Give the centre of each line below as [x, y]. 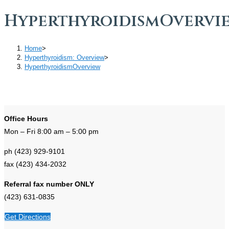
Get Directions [28, 216]
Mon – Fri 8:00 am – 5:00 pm [51, 131]
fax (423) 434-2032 [35, 164]
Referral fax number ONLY [49, 184]
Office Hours [26, 118]
